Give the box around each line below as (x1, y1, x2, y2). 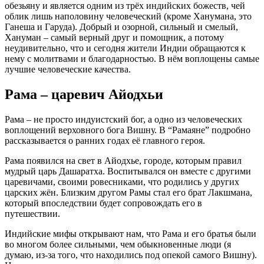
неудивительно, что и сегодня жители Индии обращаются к (5, 42, 246, 53)
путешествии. (5, 208, 60, 219)
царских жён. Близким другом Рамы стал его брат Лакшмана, (5, 187, 252, 197)
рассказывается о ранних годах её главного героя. (5, 135, 207, 146)
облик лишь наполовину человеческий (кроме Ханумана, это (5, 11, 252, 21)
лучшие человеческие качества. (5, 64, 131, 74)
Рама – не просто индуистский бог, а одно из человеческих (5, 114, 242, 124)
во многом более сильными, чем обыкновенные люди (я (5, 239, 231, 249)
